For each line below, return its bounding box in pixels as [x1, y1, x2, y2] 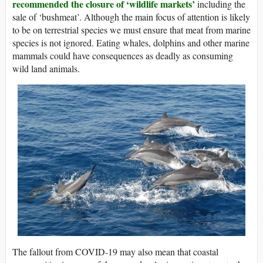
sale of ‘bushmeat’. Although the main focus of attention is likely [12, 10, 250, 23]
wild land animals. [12, 62, 80, 75]
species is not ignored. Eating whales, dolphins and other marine [12, 36, 249, 49]
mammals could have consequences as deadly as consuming [12, 49, 233, 62]
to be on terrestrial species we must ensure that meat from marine [12, 23, 251, 36]
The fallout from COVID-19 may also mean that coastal [12, 245, 218, 258]
